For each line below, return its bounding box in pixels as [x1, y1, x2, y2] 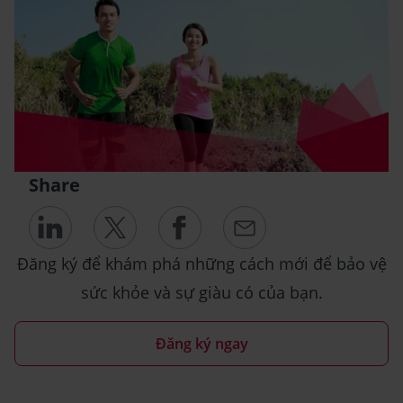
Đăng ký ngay [155, 334, 248, 354]
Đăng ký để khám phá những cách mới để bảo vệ [16, 253, 387, 275]
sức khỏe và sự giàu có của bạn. [80, 282, 323, 304]
